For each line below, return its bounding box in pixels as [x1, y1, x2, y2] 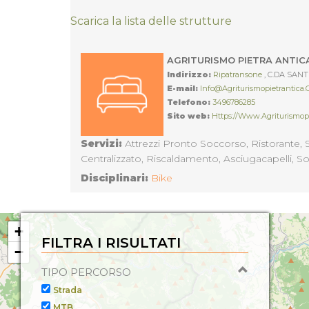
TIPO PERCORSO [41, 266, 131, 279]
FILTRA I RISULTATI [41, 235, 181, 251]
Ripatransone [213, 70, 264, 79]
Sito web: [167, 111, 210, 121]
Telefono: [167, 97, 210, 107]
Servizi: [81, 137, 122, 150]
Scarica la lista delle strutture [70, 14, 232, 28]
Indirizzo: [167, 70, 211, 79]
